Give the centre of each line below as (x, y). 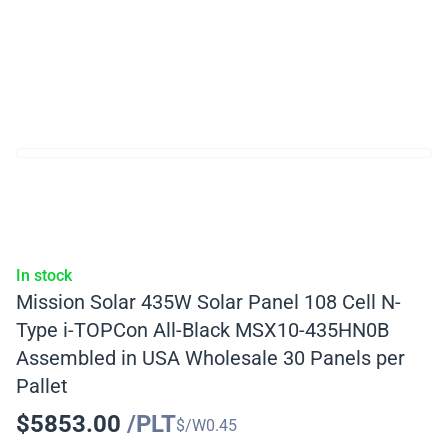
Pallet (42, 386)
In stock (44, 275)
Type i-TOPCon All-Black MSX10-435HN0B (202, 330)
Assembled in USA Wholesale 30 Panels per (210, 358)
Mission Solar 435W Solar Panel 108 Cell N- (208, 302)
